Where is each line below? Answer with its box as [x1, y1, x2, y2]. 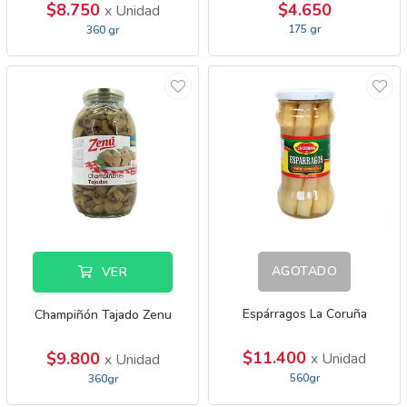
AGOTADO [271, 263, 338, 280]
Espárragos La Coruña [242, 305, 367, 323]
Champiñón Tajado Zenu [34, 306, 172, 323]
